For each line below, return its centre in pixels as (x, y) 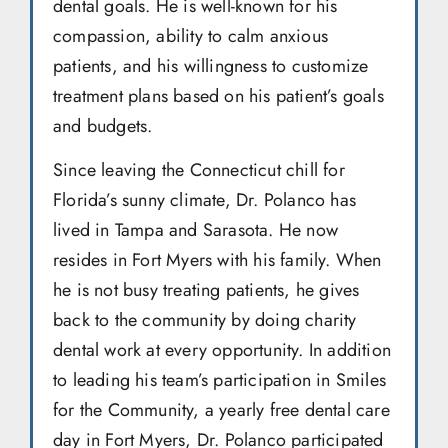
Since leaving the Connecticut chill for (199, 169)
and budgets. (103, 125)
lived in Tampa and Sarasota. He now (195, 229)
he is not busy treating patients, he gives (206, 289)
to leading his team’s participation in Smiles (220, 379)
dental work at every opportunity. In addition (222, 349)
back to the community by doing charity (205, 319)
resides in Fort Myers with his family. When (217, 259)
